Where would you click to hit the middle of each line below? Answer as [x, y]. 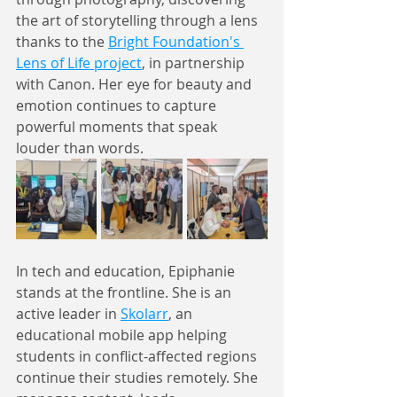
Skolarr [144, 313]
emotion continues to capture [118, 105]
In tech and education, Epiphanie [127, 271]
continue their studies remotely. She [139, 377]
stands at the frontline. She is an [125, 292]
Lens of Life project [79, 62]
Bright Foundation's [176, 41]
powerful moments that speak [118, 126]
